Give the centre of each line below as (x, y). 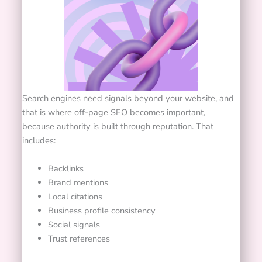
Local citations (75, 196)
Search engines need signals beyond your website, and (128, 99)
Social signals (74, 224)
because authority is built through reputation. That (118, 127)
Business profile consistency (102, 210)
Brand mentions (78, 182)
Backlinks (66, 168)
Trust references (79, 238)
